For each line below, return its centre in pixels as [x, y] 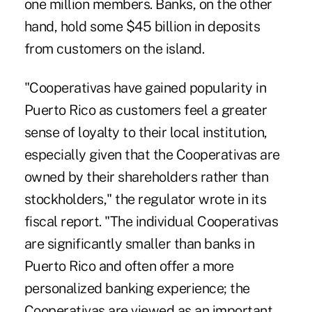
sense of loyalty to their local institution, [146, 133]
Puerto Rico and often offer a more [129, 266]
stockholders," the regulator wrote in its [145, 200]
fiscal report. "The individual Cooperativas [151, 222]
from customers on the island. [114, 49]
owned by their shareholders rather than [146, 177]
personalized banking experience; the [137, 289]
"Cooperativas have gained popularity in [145, 88]
